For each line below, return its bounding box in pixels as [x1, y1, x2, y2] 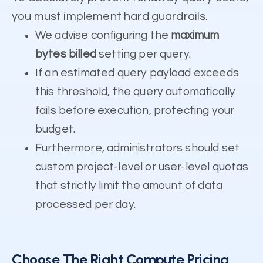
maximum [171, 29, 220, 41]
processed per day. [35, 198, 136, 210]
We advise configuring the [35, 29, 171, 41]
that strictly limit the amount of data [35, 179, 223, 191]
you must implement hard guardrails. [12, 10, 211, 22]
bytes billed [35, 48, 96, 60]
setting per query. [96, 48, 194, 60]
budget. [35, 123, 78, 135]
